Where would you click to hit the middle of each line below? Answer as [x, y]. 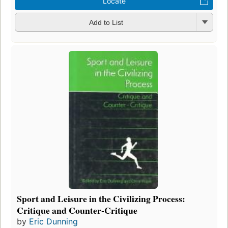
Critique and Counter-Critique [77, 210]
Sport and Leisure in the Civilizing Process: [101, 198]
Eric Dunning [53, 221]
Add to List [106, 23]
